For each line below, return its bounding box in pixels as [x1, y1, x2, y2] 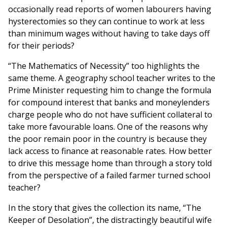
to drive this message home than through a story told [8, 158, 212, 169]
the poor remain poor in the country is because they [8, 133, 207, 145]
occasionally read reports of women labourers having [8, 4, 211, 15]
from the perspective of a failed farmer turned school [8, 170, 210, 181]
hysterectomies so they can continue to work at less [8, 16, 205, 27]
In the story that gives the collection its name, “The [8, 202, 201, 214]
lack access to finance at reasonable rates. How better [8, 145, 212, 157]
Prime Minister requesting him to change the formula [8, 85, 211, 96]
